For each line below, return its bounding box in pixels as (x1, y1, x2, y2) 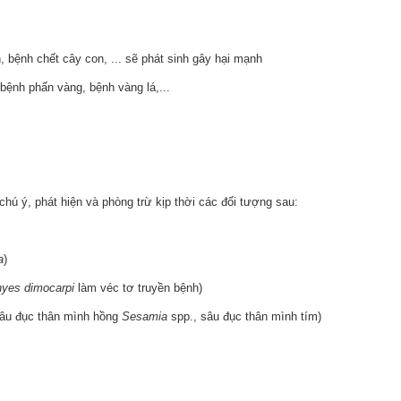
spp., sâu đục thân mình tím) (167, 310, 321, 323)
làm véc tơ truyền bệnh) (74, 281, 202, 294)
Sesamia (122, 310, 167, 323)
